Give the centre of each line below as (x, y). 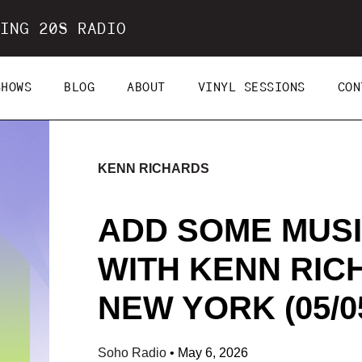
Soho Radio (133, 353)
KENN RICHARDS (153, 168)
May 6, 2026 (213, 353)
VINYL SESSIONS (251, 88)
